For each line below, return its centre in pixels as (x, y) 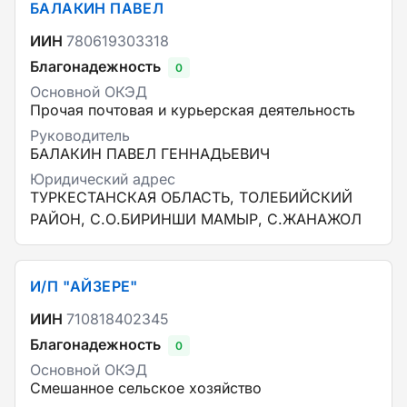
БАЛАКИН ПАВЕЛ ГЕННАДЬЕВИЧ (150, 154)
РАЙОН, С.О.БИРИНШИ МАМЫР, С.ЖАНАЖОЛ (196, 219)
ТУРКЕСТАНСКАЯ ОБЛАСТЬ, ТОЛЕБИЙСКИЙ (191, 197)
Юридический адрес (103, 179)
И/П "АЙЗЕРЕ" (84, 286)
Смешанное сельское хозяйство (146, 388)
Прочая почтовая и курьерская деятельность (193, 110)
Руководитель (80, 135)
